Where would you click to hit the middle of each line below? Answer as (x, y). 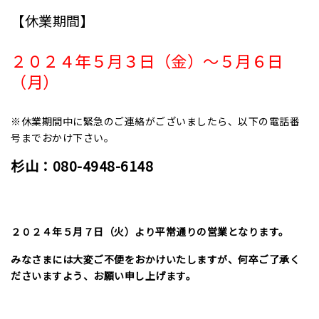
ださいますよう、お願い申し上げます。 (103, 276)
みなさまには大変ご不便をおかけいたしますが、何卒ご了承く (155, 259)
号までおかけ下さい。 (62, 137)
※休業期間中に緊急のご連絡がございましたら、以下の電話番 (155, 121)
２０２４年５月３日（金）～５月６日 (147, 61)
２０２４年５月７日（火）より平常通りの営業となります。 (150, 231)
